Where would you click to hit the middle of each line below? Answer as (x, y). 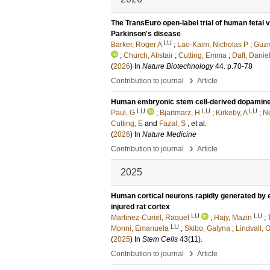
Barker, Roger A (136, 45)
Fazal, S (172, 124)
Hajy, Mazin (233, 218)
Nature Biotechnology (178, 66)
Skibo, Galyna (207, 228)
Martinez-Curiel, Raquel (150, 218)
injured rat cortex (140, 207)
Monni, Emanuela (140, 228)
